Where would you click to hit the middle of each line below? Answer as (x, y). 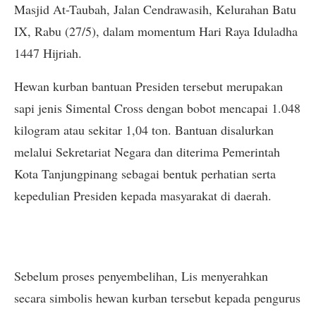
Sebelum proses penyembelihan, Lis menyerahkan (141, 276)
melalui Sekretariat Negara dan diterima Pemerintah (147, 152)
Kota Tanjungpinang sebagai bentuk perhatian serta (145, 174)
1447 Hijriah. (48, 53)
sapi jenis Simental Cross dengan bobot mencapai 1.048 (157, 108)
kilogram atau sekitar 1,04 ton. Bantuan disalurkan (144, 130)
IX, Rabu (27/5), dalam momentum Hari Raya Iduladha (156, 31)
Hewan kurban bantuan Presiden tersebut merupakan (148, 86)
